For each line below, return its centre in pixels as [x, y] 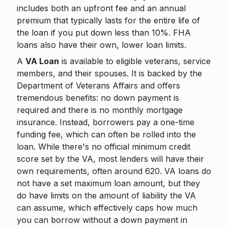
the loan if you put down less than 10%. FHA [104, 33]
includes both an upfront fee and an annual [101, 8]
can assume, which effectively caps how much [107, 208]
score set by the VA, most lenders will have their [110, 159]
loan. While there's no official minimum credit [104, 147]
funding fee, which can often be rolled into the [106, 134]
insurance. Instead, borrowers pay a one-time [106, 122]
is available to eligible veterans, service [135, 61]
